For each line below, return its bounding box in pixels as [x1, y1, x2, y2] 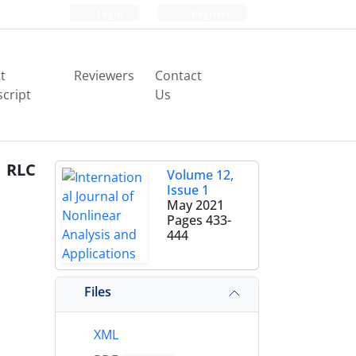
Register [189, 7, 230, 21]
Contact [155, 67, 203, 84]
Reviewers [74, 67, 135, 84]
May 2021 [166, 196, 224, 214]
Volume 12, [166, 166, 234, 184]
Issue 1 [166, 181, 209, 199]
